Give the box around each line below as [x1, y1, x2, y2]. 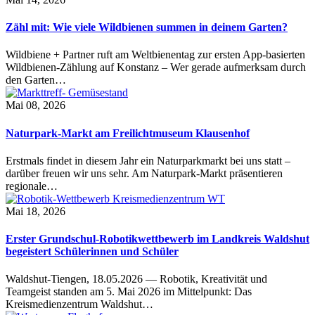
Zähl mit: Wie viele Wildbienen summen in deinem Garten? [6, 21, 288, 34]
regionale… [6, 179, 58, 192]
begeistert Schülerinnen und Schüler [6, 245, 179, 258]
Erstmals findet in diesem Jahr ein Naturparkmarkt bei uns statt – [6, 154, 290, 167]
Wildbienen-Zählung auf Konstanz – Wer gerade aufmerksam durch [6, 61, 306, 74]
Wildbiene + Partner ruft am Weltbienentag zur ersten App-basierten [6, 49, 305, 61]
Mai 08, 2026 [6, 99, 65, 112]
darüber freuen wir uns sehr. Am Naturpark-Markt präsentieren [6, 167, 283, 179]
